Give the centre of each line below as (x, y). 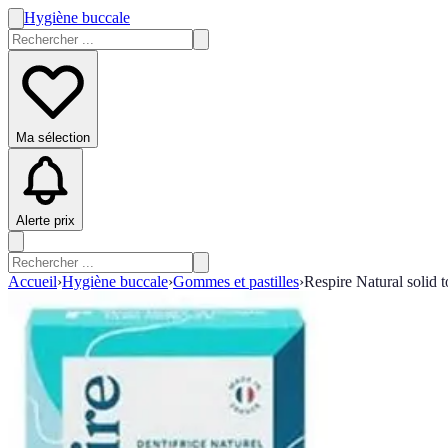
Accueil (32, 281)
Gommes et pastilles (236, 281)
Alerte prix (45, 220)
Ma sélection (53, 137)
